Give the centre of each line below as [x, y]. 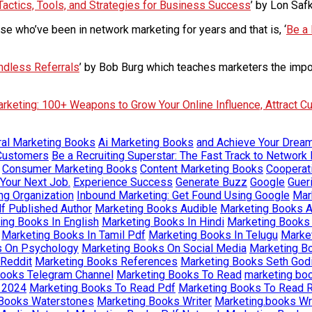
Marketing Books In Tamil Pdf [73, 235]
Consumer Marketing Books [70, 169]
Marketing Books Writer [154, 301]
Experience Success [123, 182]
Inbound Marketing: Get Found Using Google [183, 195]
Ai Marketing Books [146, 142]
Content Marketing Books [202, 169]
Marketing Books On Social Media [164, 248]
